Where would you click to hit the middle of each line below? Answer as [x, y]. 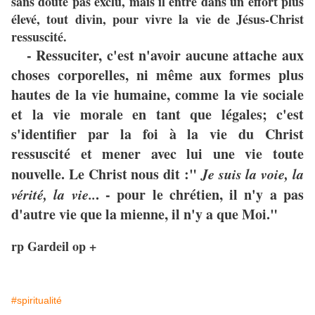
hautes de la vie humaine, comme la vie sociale [157, 95]
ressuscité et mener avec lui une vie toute [157, 154]
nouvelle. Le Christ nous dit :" [106, 174]
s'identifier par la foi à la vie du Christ [157, 134]
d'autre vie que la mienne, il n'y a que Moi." [144, 214]
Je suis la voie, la [252, 174]
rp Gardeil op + [54, 246]
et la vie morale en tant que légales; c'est [157, 115]
